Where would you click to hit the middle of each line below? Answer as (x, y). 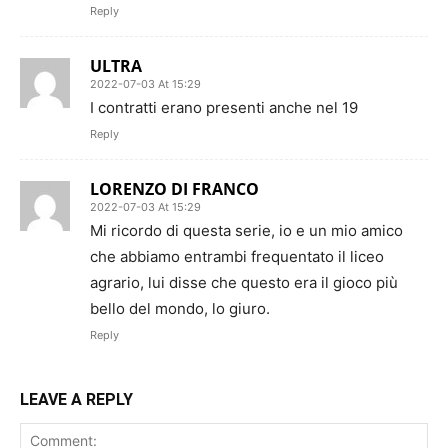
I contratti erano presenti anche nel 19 (224, 107)
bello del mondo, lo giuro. (180, 308)
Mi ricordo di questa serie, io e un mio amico (246, 230)
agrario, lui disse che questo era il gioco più (244, 282)
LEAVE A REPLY (76, 399)
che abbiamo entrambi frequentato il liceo (237, 256)
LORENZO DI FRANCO (174, 188)
